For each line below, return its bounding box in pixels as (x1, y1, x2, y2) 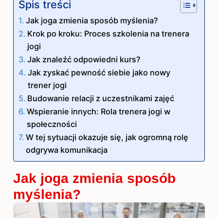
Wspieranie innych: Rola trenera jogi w (27, 107, 171, 117)
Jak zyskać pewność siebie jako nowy (28, 68, 171, 78)
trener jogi (28, 80, 67, 91)
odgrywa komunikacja (26, 145, 108, 155)
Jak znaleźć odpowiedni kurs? (27, 54, 141, 65)
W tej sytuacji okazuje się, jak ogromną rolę (26, 132, 189, 143)
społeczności (27, 119, 77, 129)
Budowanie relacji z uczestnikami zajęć (27, 93, 175, 104)
